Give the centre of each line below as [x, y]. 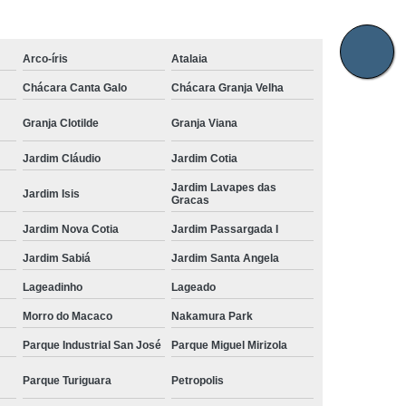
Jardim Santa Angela [226, 258]
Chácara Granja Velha [228, 87]
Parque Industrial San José [92, 345]
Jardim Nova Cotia [71, 229]
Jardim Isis [52, 193]
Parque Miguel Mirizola [230, 345]
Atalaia [190, 58]
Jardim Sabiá [57, 258]
